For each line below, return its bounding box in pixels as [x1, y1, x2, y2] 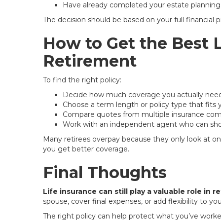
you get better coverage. [43, 145, 129, 153]
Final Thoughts [43, 163, 167, 182]
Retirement [43, 51, 137, 71]
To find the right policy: [43, 75, 121, 84]
